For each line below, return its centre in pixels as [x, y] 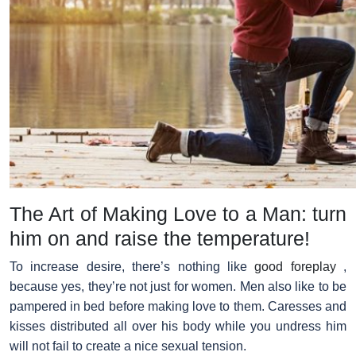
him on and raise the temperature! [160, 238]
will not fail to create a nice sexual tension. [128, 346]
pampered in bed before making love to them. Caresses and [178, 306]
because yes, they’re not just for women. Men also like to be [178, 286]
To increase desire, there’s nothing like [132, 266]
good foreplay [295, 266]
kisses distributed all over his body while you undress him [178, 326]
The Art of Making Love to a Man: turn [178, 213]
